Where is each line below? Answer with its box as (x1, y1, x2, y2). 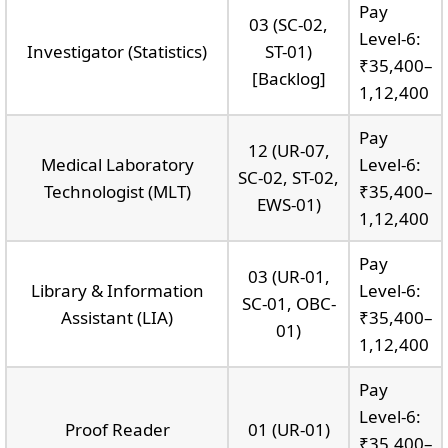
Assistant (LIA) (61, 305, 173, 329)
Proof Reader (64, 417, 170, 441)
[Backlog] (251, 66, 326, 90)
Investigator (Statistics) (27, 39, 207, 63)
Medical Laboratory (40, 152, 194, 176)
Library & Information (30, 278, 204, 302)
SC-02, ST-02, (238, 165, 339, 189)
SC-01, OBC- (241, 291, 336, 315)
